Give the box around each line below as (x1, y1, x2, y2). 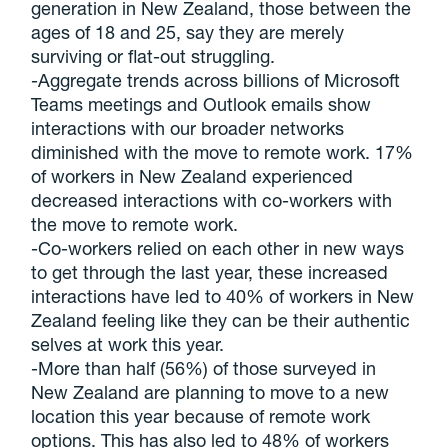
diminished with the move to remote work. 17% (31, 141, 414, 164)
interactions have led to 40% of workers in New (31, 285, 415, 308)
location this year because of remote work (31, 405, 371, 428)
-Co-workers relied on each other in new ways (31, 237, 405, 260)
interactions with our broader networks (31, 117, 345, 140)
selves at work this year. (31, 333, 225, 356)
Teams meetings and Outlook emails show (31, 93, 372, 116)
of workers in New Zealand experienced (31, 165, 354, 188)
